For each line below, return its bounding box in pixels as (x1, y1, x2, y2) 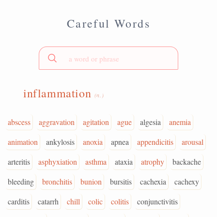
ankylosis (46, 137, 75, 147)
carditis (8, 196, 30, 206)
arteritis (8, 156, 30, 167)
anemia (169, 117, 191, 127)
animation (8, 137, 38, 147)
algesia (140, 117, 161, 127)
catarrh (38, 196, 59, 206)
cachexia (140, 176, 166, 186)
